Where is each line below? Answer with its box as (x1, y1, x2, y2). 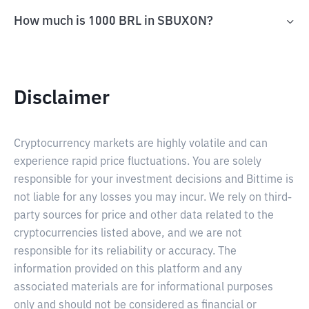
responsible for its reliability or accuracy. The (14, 246, 237, 257)
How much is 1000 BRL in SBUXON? (14, 15, 213, 28)
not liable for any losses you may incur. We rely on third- (14, 192, 292, 203)
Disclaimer (14, 89, 110, 108)
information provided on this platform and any (14, 264, 242, 275)
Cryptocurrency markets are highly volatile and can (14, 139, 268, 150)
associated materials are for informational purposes (14, 282, 273, 293)
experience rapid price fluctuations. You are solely (14, 157, 261, 168)
